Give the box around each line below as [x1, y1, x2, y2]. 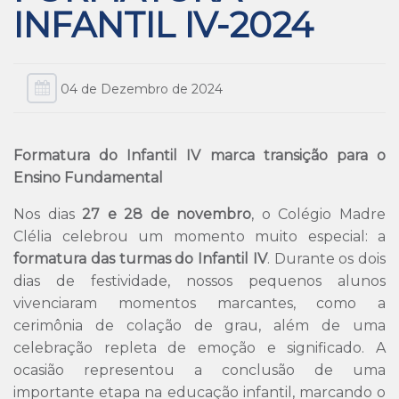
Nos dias [13, 206, 83, 223]
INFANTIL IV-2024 [13, 4, 313, 46]
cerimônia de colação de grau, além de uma [13, 317, 386, 334]
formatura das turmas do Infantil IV [13, 250, 267, 267]
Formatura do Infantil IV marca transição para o [13, 147, 386, 164]
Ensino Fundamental [13, 169, 163, 186]
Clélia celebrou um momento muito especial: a [13, 228, 386, 245]
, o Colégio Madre [251, 206, 387, 223]
